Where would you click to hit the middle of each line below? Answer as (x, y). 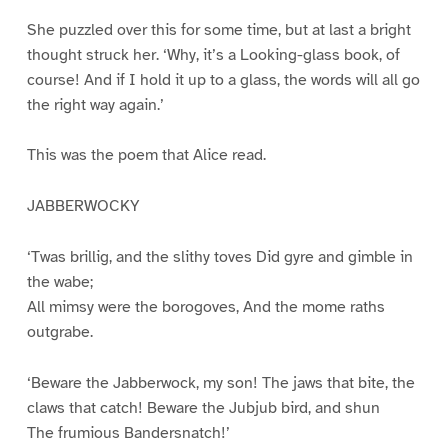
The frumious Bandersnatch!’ (128, 433)
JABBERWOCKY (83, 206)
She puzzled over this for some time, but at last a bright (218, 29)
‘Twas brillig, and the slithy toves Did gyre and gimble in (219, 257)
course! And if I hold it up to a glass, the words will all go (223, 79)
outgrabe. (59, 332)
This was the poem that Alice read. (146, 155)
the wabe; (59, 282)
